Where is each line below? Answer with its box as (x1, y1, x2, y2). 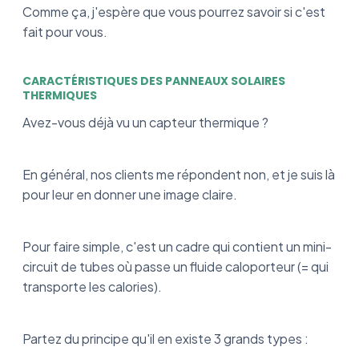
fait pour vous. (22, 22, 107, 40)
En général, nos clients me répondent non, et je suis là (22, 165, 335, 183)
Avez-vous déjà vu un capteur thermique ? (22, 113, 271, 131)
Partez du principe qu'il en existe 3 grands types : (22, 329, 309, 347)
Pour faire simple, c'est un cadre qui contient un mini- (22, 237, 332, 255)
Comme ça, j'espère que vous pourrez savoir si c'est (22, 2, 325, 20)
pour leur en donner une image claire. (22, 185, 237, 203)
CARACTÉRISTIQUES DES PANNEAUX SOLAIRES (22, 72, 285, 89)
